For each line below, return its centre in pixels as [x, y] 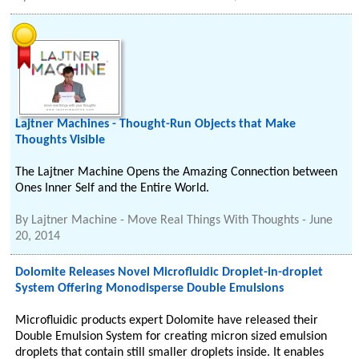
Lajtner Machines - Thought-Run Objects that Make [156, 124]
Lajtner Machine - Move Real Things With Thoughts [165, 220]
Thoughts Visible [61, 140]
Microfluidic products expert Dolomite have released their [167, 321]
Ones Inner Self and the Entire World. [113, 188]
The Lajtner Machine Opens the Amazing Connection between [177, 172]
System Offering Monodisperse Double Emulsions [150, 288]
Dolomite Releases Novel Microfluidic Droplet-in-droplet [169, 272]
